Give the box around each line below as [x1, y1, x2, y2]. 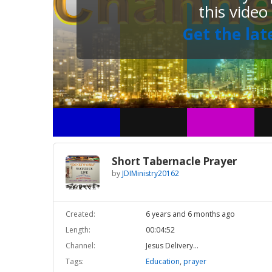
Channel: [66, 240, 95, 251]
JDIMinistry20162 [122, 168, 179, 179]
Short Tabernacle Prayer [112, 154, 237, 169]
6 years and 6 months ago [145, 209, 235, 220]
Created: [66, 209, 95, 220]
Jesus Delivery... [145, 240, 199, 251]
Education [145, 256, 180, 267]
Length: [66, 225, 90, 236]
